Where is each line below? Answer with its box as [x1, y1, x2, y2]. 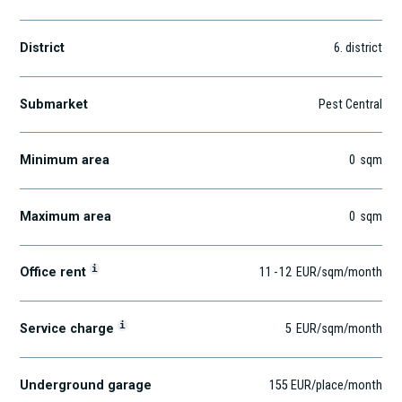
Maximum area [20, 208, 112, 224]
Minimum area [20, 153, 110, 169]
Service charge [20, 321, 118, 337]
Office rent [20, 265, 91, 281]
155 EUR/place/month [268, 377, 382, 393]
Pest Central [318, 96, 382, 112]
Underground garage [20, 377, 153, 393]
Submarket [20, 96, 89, 112]
